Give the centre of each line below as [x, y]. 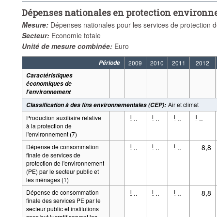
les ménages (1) [47, 179]
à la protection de [49, 125]
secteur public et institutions [62, 208]
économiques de [49, 83]
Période [109, 62]
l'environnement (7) [51, 134]
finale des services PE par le [63, 200]
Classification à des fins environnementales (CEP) [95, 105]
